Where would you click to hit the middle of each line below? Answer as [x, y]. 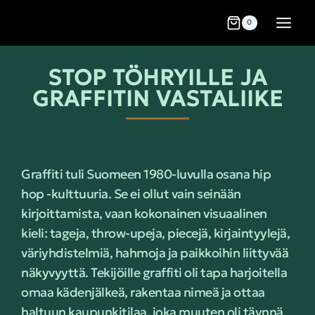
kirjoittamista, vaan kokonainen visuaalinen [144, 213]
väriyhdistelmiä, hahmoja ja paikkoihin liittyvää [155, 253]
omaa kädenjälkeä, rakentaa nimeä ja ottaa [143, 292]
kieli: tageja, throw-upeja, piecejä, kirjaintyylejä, [155, 233]
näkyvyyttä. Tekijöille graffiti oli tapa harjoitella [154, 272]
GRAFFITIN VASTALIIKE [157, 98]
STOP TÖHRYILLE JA [157, 77]
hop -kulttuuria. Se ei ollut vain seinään [131, 194]
